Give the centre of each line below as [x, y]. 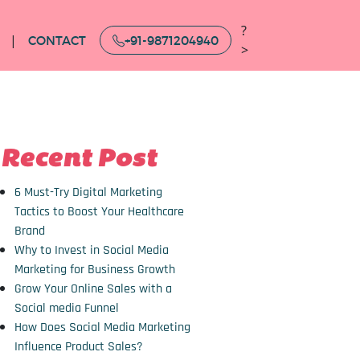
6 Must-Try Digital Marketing [88, 192]
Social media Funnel [67, 308]
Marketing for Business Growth [95, 270]
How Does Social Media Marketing [102, 327]
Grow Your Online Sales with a [93, 289]
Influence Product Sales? [79, 347]
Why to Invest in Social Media [92, 250]
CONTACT [57, 41]
